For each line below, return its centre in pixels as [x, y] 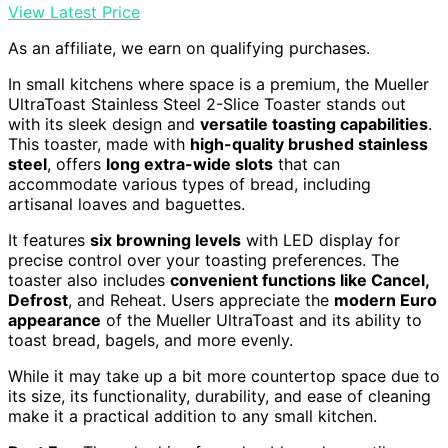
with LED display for [320, 240]
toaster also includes [89, 280]
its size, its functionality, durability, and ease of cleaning [219, 396]
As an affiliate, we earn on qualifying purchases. [189, 48]
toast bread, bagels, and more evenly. [150, 340]
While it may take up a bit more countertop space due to [224, 376]
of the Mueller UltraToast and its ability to [261, 320]
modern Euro [385, 300]
